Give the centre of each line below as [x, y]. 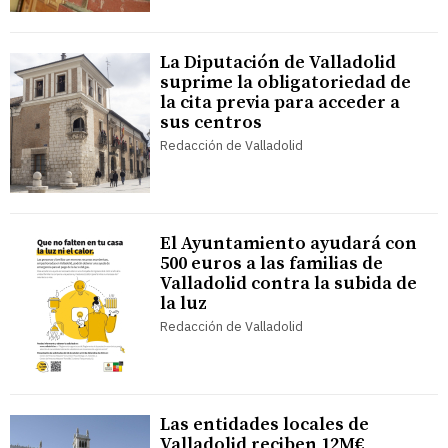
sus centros [211, 123]
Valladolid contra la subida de [288, 284]
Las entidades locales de [264, 425]
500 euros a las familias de [271, 264]
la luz [183, 304]
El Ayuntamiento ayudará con [288, 244]
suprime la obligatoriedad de [285, 83]
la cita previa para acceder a [280, 103]
